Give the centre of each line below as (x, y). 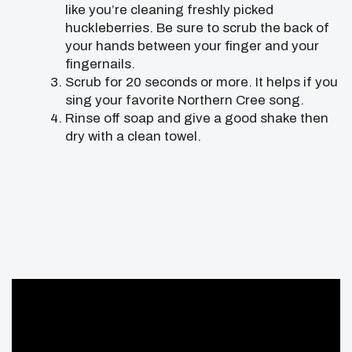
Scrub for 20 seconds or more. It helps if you (202, 82)
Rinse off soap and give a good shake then (197, 118)
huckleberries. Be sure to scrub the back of (197, 27)
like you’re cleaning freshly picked (169, 9)
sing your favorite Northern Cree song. (185, 100)
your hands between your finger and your (192, 46)
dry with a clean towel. (133, 136)
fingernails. (100, 64)
